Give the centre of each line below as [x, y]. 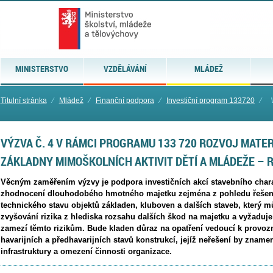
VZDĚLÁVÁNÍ [125, 69]
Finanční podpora [125, 101]
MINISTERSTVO [41, 69]
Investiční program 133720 [210, 101]
